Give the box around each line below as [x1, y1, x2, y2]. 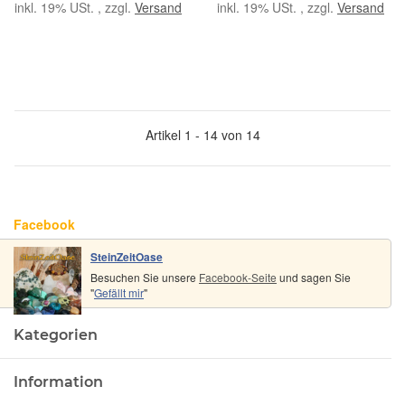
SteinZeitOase [90, 248, 163, 265]
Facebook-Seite [199, 268, 277, 285]
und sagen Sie [277, 268, 351, 285]
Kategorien [14, 325, 98, 344]
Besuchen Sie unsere [90, 268, 199, 285]
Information [14, 372, 103, 391]
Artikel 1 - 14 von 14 [145, 125, 260, 144]
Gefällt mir [94, 284, 144, 300]
